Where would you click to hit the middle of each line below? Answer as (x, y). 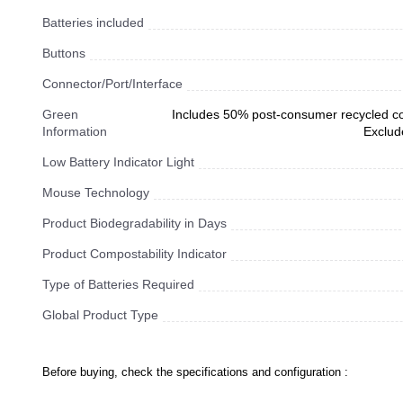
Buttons (64, 53)
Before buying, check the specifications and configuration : (195, 372)
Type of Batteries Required (118, 284)
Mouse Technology (96, 193)
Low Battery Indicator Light (118, 162)
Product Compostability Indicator (134, 254)
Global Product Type (100, 315)
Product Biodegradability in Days (134, 223)
